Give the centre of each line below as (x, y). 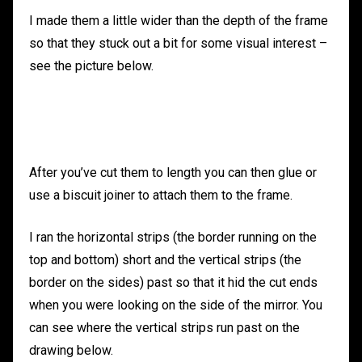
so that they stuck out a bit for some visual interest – (178, 44)
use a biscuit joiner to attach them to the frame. (161, 196)
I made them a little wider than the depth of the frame (179, 21)
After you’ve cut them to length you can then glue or (173, 173)
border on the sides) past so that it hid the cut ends (173, 283)
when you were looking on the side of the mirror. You (176, 305)
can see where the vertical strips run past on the (164, 328)
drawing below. (71, 351)
